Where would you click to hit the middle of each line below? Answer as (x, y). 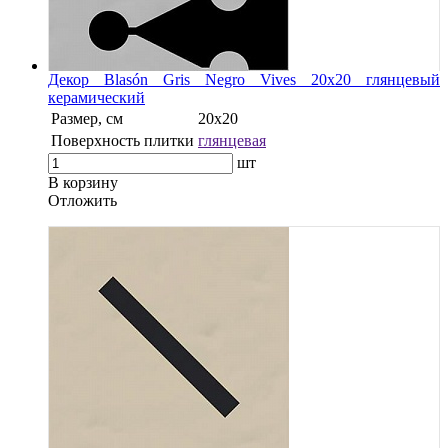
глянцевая (232, 140)
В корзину (83, 182)
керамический (96, 97)
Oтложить (82, 200)
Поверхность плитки (122, 140)
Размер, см (87, 118)
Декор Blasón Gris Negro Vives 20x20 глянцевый (244, 79)
